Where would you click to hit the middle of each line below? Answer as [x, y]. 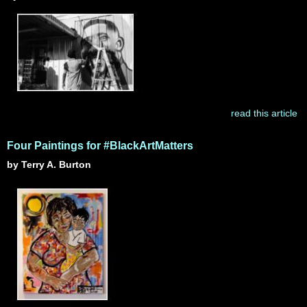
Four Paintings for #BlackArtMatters [100, 146]
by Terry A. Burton [49, 164]
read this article [264, 113]
